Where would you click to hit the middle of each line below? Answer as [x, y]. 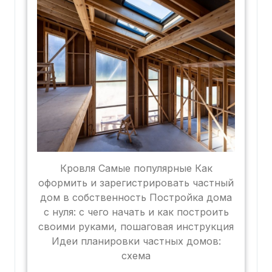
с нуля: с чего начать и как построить [136, 212]
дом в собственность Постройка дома [136, 198]
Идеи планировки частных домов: [136, 241]
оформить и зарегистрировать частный [136, 183]
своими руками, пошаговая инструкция [136, 227]
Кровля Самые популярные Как [136, 168]
